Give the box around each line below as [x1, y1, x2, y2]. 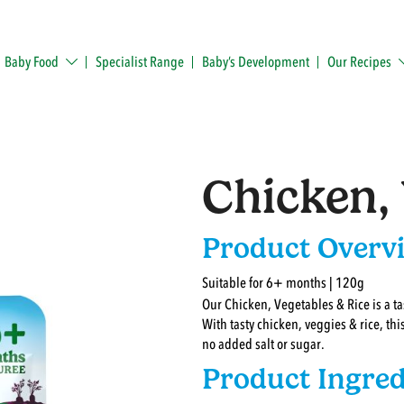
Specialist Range [95, 51, 184, 72]
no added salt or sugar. [202, 335, 325, 355]
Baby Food [5, 51, 60, 72]
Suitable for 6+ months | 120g [202, 273, 364, 294]
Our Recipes [326, 51, 391, 72]
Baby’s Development [201, 51, 309, 72]
